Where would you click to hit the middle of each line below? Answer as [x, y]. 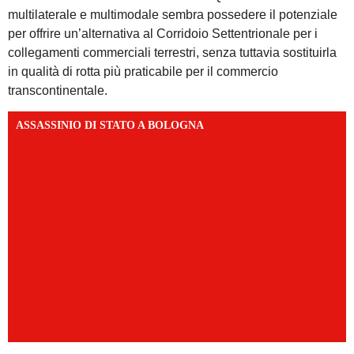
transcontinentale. [58, 90]
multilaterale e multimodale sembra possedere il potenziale [173, 15]
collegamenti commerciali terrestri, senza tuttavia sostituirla [172, 53]
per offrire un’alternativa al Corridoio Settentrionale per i [163, 34]
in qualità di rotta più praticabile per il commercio [143, 72]
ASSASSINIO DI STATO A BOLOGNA [110, 126]
